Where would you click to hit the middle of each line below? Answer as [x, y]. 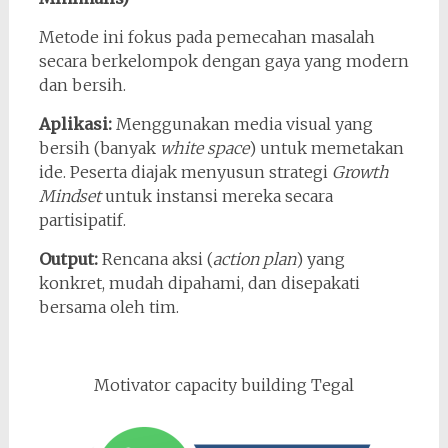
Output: [68, 258]
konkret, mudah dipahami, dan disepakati [199, 282]
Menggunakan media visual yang [242, 123]
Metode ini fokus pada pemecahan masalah [206, 36]
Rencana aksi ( [155, 258]
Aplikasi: [75, 123]
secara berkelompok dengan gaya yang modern [223, 60]
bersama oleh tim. [108, 306]
